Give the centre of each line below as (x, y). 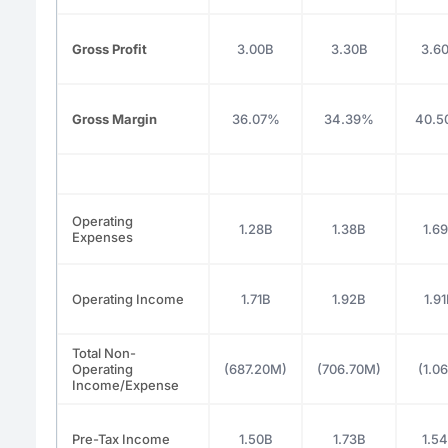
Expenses (102, 236)
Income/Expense (125, 384)
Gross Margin (114, 118)
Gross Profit (109, 48)
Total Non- (104, 352)
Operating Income (128, 298)
